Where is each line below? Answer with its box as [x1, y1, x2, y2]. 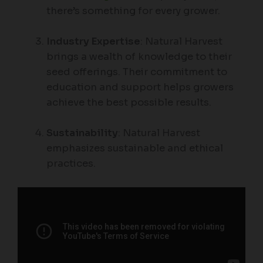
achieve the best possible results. [46, 96, 212, 109]
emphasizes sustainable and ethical [46, 142, 224, 155]
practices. [46, 157, 96, 170]
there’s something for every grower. [46, 4, 221, 17]
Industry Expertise [46, 35, 141, 48]
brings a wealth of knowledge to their [46, 50, 232, 63]
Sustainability [46, 127, 119, 140]
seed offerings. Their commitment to [46, 66, 228, 79]
